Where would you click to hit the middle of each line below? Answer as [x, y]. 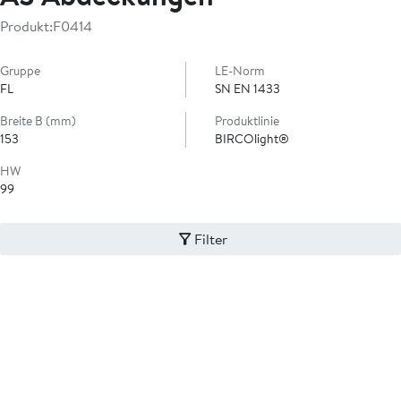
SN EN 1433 [247, 89]
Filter [210, 239]
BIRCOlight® [252, 139]
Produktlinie [247, 121]
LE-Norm [240, 71]
